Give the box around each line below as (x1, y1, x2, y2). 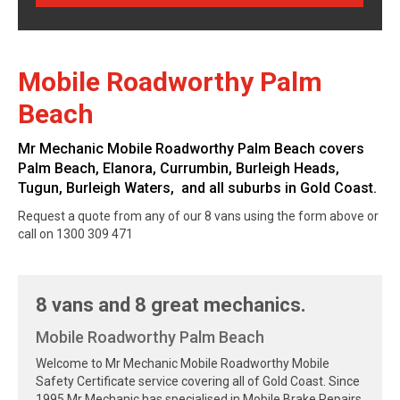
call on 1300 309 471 (18, 227, 133, 241)
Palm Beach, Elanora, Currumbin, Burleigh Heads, (18, 160, 339, 177)
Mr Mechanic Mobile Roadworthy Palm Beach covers (18, 140, 364, 157)
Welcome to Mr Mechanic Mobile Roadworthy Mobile (36, 356, 329, 371)
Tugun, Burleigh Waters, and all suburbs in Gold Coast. (18, 179, 377, 196)
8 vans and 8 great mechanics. (36, 294, 306, 316)
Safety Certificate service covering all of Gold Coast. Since (36, 374, 360, 389)
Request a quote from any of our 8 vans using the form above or (18, 209, 379, 223)
